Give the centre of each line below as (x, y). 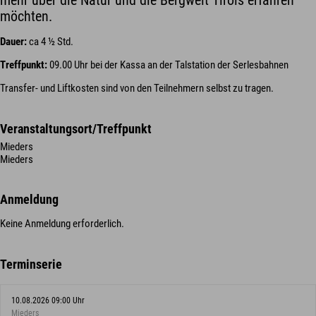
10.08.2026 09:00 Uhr (48, 300)
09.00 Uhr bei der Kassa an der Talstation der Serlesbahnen (168, 65)
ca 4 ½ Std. (50, 42)
